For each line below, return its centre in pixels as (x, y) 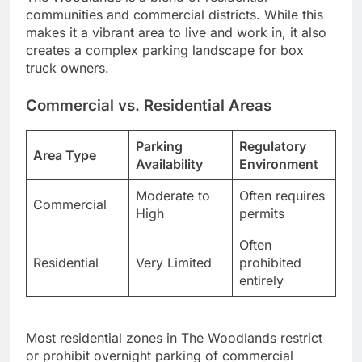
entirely (261, 280)
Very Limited (174, 263)
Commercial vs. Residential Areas (149, 106)
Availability (169, 164)
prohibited (270, 263)
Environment (279, 164)
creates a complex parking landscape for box (165, 51)
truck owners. (67, 68)
